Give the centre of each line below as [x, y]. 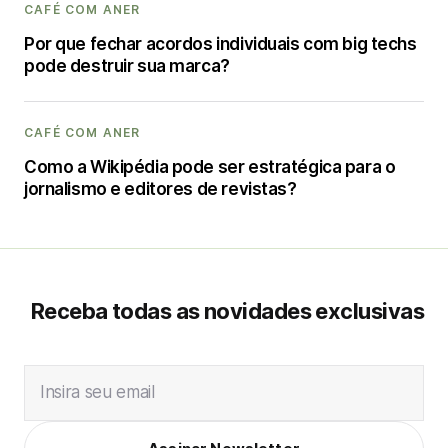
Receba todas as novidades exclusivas [227, 311]
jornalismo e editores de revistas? [160, 189]
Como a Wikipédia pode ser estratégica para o [210, 167]
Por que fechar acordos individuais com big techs [220, 44]
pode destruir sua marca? [127, 66]
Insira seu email [97, 392]
